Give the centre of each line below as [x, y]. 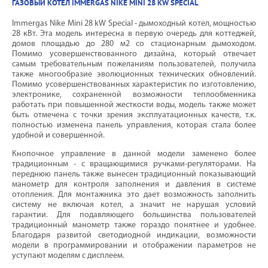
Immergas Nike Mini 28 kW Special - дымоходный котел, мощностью [134, 23]
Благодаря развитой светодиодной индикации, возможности [134, 235]
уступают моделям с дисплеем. [68, 255]
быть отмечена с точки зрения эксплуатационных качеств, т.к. [134, 115]
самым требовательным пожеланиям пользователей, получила [134, 64]
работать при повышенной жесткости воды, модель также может [134, 105]
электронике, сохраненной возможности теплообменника [134, 95]
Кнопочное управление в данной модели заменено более [134, 154]
